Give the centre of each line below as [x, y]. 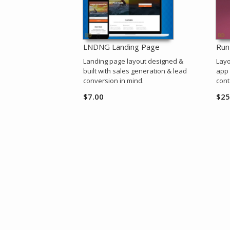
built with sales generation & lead [135, 71]
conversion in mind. [113, 81]
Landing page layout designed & [133, 61]
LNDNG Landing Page [121, 47]
